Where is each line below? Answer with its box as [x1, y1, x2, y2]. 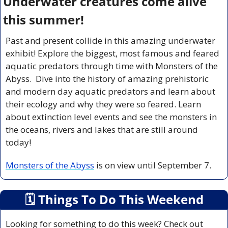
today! [6, 136, 31, 148]
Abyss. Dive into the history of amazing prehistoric [6, 72, 209, 84]
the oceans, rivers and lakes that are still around [6, 123, 198, 135]
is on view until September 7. [94, 159, 211, 171]
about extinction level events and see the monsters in [6, 110, 217, 123]
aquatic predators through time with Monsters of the [6, 60, 218, 72]
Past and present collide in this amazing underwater [6, 34, 215, 46]
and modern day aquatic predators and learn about [6, 85, 215, 97]
